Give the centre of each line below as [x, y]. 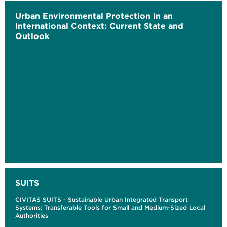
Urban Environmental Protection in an [94, 16]
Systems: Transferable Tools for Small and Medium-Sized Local [110, 208]
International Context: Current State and [99, 26]
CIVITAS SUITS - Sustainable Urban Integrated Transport [102, 200]
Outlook [32, 36]
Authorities [32, 216]
